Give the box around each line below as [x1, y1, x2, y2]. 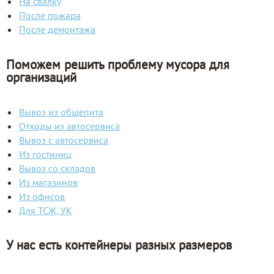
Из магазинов [19, 176, 78, 188]
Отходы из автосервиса [19, 119, 120, 132]
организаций [6, 68, 76, 86]
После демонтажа [19, 23, 95, 36]
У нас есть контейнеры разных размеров [6, 237, 232, 254]
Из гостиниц [19, 147, 72, 160]
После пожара [19, 9, 81, 22]
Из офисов [19, 190, 65, 202]
